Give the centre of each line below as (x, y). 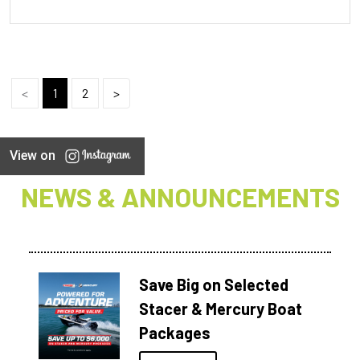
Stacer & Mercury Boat (221, 308)
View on (33, 155)
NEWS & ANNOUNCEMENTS (180, 196)
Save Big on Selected (214, 284)
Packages (175, 332)
